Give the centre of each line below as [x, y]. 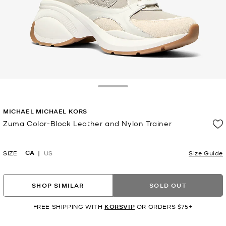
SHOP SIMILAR [58, 185]
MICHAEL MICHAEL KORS [45, 111]
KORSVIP [120, 207]
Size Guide [206, 153]
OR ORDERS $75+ [164, 207]
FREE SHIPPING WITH [69, 207]
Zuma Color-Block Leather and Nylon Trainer [88, 123]
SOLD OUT [168, 185]
